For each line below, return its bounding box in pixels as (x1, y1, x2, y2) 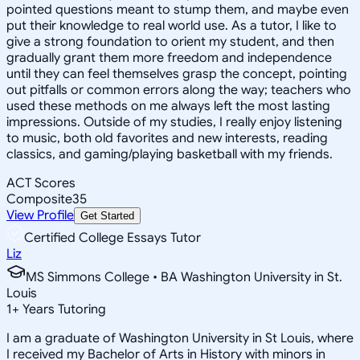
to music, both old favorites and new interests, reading (6, 129, 328, 146)
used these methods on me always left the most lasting (6, 97, 330, 114)
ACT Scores (6, 174, 76, 191)
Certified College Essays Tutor (24, 229, 201, 246)
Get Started (80, 209, 134, 222)
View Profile (6, 207, 74, 223)
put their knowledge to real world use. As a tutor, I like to (6, 17, 337, 34)
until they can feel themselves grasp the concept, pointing (6, 65, 347, 82)
